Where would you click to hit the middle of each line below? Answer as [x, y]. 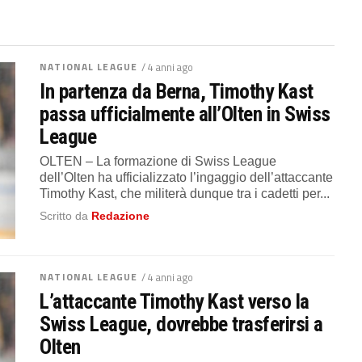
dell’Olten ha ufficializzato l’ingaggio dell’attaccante [187, 177]
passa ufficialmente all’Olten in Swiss [185, 114]
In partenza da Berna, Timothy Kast [177, 91]
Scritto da [66, 216]
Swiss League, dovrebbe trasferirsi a [181, 324]
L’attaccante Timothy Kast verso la [175, 301]
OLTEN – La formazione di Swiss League [158, 161]
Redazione [121, 216]
